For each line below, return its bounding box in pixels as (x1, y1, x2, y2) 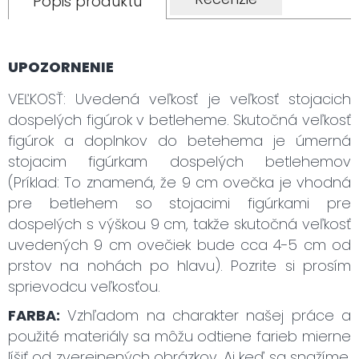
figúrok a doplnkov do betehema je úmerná (8, 131, 351, 151)
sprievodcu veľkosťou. (8, 276, 160, 296)
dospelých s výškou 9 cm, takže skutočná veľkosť (8, 214, 351, 234)
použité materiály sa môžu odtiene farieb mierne (8, 326, 351, 346)
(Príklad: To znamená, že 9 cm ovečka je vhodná (8, 172, 351, 192)
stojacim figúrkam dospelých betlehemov (8, 151, 351, 171)
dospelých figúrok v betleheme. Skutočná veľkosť (8, 110, 351, 130)
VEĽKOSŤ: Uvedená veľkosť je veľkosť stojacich (8, 89, 351, 109)
